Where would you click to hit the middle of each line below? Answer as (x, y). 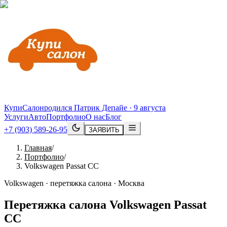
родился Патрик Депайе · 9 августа (105, 108)
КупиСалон (24, 108)
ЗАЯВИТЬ (104, 130)
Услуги (16, 117)
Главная (38, 148)
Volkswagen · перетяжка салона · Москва (74, 183)
